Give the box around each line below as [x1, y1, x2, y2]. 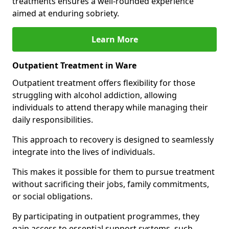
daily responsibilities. [12, 114, 93, 125]
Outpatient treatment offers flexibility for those [12, 77, 195, 88]
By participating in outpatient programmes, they [12, 211, 199, 222]
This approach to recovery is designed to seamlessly [12, 134, 214, 145]
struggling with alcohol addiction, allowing [12, 89, 177, 101]
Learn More [91, 34, 138, 45]
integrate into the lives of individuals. [12, 146, 155, 157]
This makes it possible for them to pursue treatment [12, 166, 215, 177]
